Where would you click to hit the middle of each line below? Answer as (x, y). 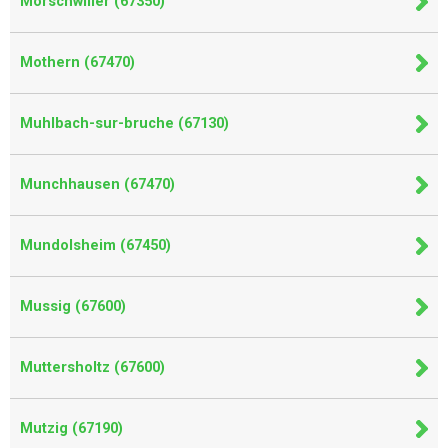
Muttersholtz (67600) (92, 367)
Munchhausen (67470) (97, 184)
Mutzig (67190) (71, 428)
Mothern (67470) (77, 62)
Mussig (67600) (73, 306)
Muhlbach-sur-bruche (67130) (124, 123)
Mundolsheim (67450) (95, 245)
